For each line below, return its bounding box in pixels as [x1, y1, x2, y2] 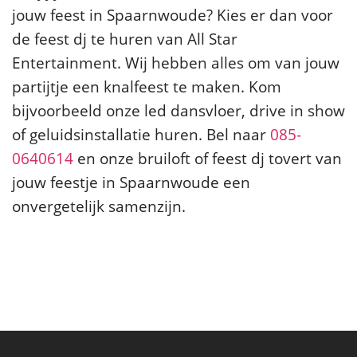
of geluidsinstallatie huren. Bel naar [12, 124, 270, 145]
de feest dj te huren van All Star [12, 29, 237, 49]
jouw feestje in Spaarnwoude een [12, 172, 250, 193]
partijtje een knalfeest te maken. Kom [12, 76, 281, 97]
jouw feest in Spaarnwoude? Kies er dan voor [12, 5, 333, 25]
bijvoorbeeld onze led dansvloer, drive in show [12, 100, 345, 121]
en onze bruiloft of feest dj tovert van [73, 148, 342, 169]
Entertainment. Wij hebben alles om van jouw [12, 53, 339, 73]
